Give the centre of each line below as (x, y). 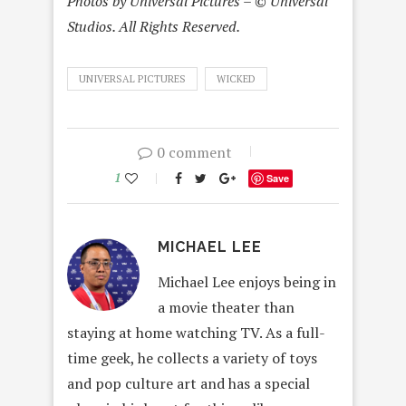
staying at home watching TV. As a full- (196, 333)
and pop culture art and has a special (188, 384)
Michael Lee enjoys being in (247, 282)
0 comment (194, 153)
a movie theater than (226, 308)
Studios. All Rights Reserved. (154, 27)
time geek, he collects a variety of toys (192, 358)
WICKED (236, 79)
